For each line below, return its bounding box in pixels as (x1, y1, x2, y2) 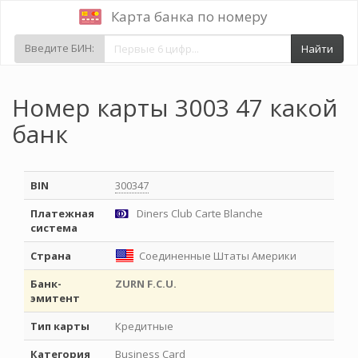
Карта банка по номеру (110, 7, 268, 26)
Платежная (30, 206, 94, 221)
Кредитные (115, 319, 173, 333)
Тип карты (30, 319, 89, 333)
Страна (30, 249, 71, 263)
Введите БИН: (25, 41, 94, 55)
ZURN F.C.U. (115, 276, 177, 291)
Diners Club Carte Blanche (134, 206, 263, 221)
